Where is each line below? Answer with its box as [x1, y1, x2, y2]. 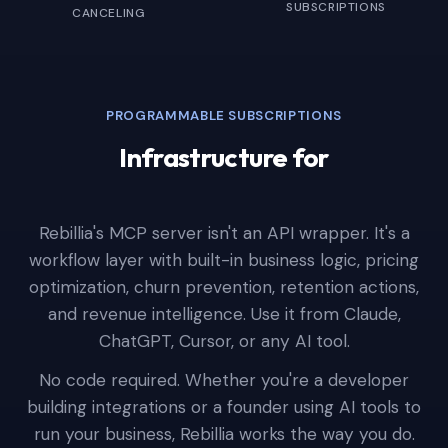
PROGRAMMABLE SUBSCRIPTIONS [105, 107, 343, 124]
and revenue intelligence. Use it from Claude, [47, 303, 401, 325]
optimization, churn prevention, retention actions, [29, 276, 419, 298]
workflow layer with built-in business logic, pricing [29, 249, 419, 271]
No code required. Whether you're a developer [39, 369, 409, 391]
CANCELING [72, 5, 146, 21]
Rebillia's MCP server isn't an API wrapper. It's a [38, 222, 410, 244]
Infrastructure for [119, 141, 329, 174]
